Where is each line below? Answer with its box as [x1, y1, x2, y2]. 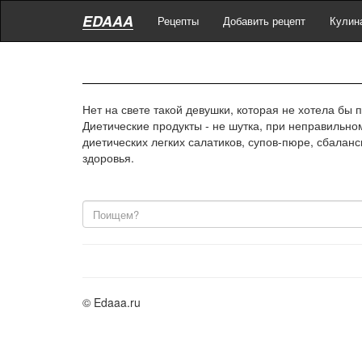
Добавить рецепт [223, 13, 305, 28]
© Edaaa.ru [82, 294, 141, 310]
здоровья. [82, 149, 134, 166]
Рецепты [158, 13, 199, 28]
